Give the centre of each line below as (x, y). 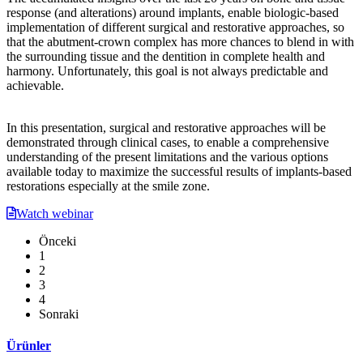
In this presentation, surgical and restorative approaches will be (166, 127)
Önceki (58, 241)
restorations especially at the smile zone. (108, 186)
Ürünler (29, 345)
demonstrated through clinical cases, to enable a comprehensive (168, 142)
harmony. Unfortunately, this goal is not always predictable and (167, 70)
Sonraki (59, 314)
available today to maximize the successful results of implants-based (179, 171)
